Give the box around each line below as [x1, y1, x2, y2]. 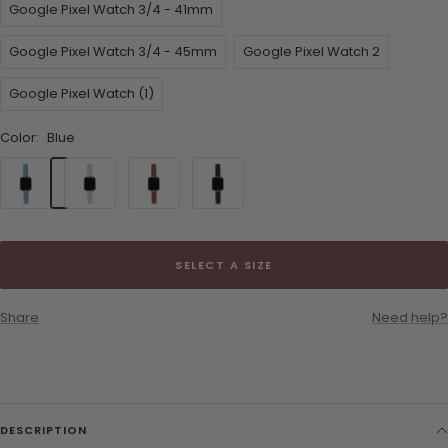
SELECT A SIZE [175, 256, 273, 273]
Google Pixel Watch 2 [243, 41, 380, 61]
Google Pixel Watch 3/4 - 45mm [9, 41, 217, 61]
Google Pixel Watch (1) [9, 83, 154, 103]
